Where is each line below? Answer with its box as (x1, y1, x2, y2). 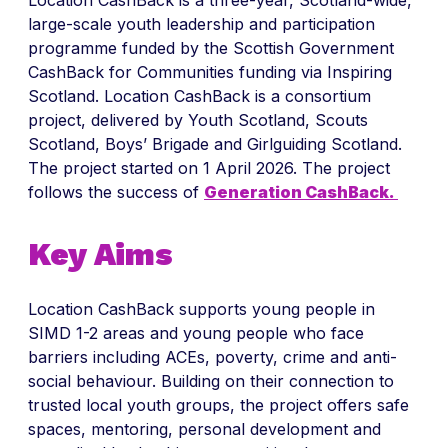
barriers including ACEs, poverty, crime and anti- (28, 347, 397, 367)
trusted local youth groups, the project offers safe (28, 395, 409, 415)
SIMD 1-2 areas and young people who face (28, 323, 364, 343)
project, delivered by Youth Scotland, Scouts (28, 110, 368, 130)
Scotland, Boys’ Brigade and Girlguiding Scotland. (28, 134, 402, 154)
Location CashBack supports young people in (28, 299, 375, 319)
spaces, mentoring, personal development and (28, 419, 381, 439)
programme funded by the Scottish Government (28, 38, 394, 58)
